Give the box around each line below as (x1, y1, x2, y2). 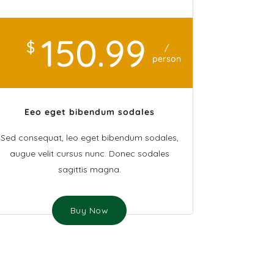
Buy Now (70, 205, 109, 216)
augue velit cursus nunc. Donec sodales (9, 148, 169, 159)
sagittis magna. (57, 164, 121, 175)
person (152, 53, 182, 64)
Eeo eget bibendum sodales (24, 106, 155, 117)
